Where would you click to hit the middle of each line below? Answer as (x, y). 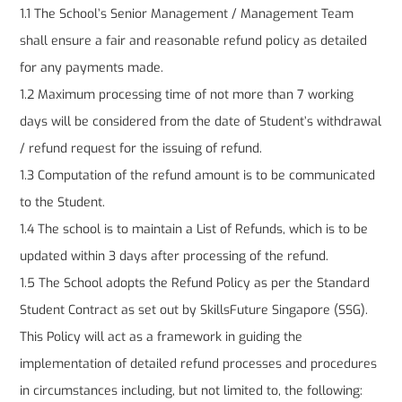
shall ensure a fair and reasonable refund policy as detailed (194, 41)
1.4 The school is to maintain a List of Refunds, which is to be (194, 230)
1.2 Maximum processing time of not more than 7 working (187, 95)
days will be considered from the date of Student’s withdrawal (201, 122)
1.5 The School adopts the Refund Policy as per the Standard (195, 284)
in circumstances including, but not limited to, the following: (192, 391)
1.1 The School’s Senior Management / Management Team (187, 14)
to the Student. (63, 203)
